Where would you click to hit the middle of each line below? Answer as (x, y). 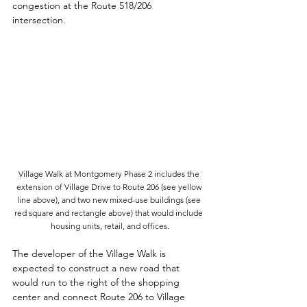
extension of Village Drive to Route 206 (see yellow (110, 187)
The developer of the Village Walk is (90, 254)
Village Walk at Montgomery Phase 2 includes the (110, 174)
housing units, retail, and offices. (110, 226)
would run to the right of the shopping (97, 283)
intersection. (40, 20)
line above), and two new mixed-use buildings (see (110, 200)
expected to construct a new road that (97, 268)
